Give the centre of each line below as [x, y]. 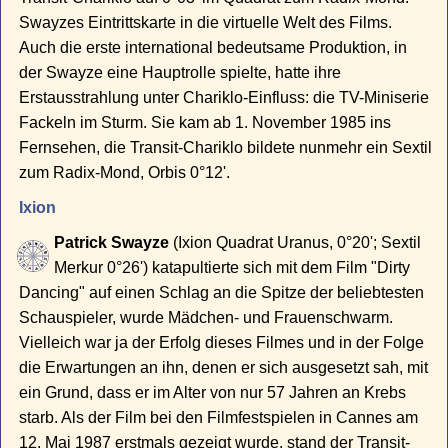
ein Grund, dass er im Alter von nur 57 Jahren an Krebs [213, 393]
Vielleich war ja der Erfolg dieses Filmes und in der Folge [222, 343]
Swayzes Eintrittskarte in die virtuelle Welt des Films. [206, 23]
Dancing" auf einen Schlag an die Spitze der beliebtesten [222, 293]
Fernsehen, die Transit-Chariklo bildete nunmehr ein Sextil [226, 148]
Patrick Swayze [112, 243]
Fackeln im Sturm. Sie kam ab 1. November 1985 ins [205, 123]
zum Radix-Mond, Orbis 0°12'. [125, 173]
